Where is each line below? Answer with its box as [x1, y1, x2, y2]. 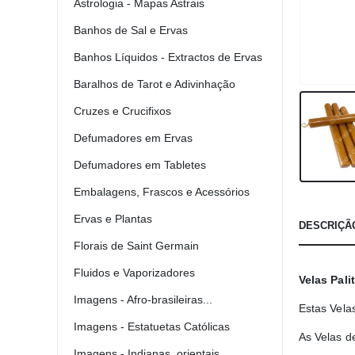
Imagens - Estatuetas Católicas [74, 320, 230, 334]
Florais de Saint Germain [74, 239, 199, 253]
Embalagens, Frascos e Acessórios [74, 185, 250, 199]
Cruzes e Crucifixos [74, 105, 171, 118]
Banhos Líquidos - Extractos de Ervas [74, 51, 262, 64]
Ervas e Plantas [74, 212, 152, 226]
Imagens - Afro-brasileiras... [74, 293, 212, 307]
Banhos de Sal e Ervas [74, 24, 188, 37]
